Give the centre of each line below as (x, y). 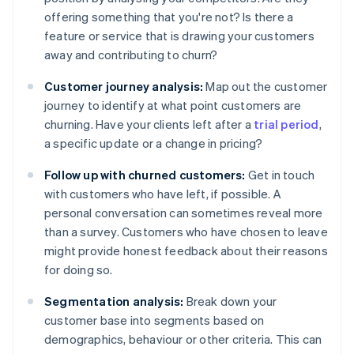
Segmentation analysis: (114, 301)
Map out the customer (265, 87)
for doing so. (79, 270)
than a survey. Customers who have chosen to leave (186, 232)
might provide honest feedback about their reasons (186, 251)
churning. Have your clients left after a (149, 124)
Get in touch (280, 175)
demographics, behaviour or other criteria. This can (183, 339)
